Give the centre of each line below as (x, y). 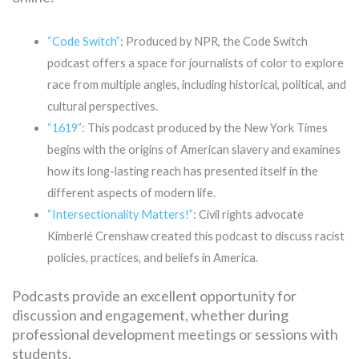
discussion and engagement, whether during (150, 315)
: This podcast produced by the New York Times (204, 127)
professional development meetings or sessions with (175, 334)
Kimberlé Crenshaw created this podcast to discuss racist (196, 236)
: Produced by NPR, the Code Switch (214, 41)
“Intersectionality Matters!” (120, 214)
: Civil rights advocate (248, 214)
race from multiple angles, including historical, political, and (196, 84)
